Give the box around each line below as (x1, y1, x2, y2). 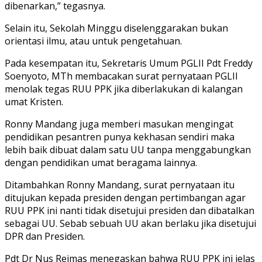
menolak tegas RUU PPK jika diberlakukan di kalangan (5, 82, 243, 96)
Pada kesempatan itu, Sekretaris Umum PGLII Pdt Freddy (5, 57, 253, 70)
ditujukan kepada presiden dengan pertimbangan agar (5, 191, 246, 205)
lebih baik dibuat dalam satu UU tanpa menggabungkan (5, 143, 251, 157)
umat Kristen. (5, 95, 63, 109)
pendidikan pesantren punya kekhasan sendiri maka (5, 130, 235, 144)
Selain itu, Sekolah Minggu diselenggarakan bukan (5, 22, 228, 35)
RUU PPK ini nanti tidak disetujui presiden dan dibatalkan (5, 204, 254, 218)
